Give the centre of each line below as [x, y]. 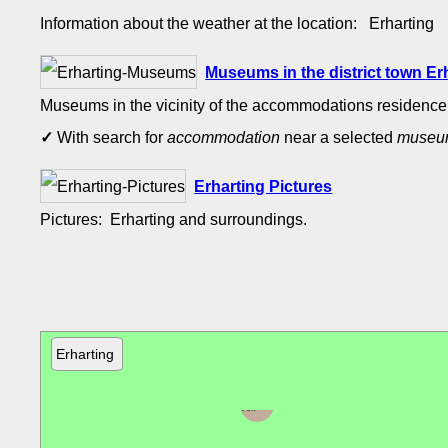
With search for [110, 136]
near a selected [339, 136]
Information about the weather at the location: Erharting [241, 22]
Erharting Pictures [263, 186]
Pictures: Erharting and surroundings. [176, 219]
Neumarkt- [262, 392]
